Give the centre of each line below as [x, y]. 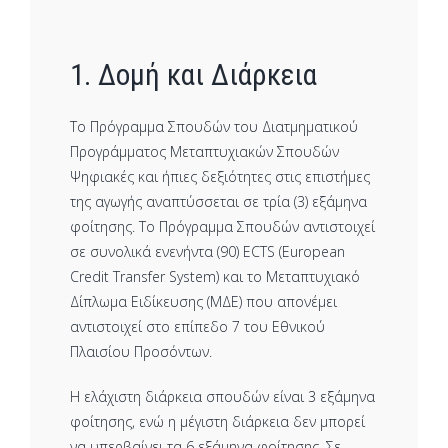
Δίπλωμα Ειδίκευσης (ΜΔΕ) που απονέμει [203, 301]
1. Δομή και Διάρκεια [193, 75]
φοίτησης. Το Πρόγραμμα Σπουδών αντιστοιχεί [222, 226]
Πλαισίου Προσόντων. [141, 351]
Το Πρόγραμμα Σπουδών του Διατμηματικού [214, 126]
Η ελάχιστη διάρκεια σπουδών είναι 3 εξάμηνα [222, 396]
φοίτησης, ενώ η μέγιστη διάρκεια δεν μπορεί [217, 421]
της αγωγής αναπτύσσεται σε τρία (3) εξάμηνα [218, 201]
